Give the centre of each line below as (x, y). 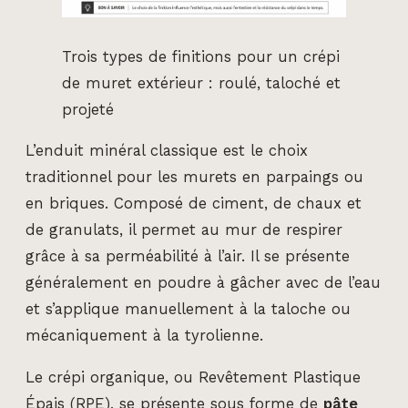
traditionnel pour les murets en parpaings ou (194, 178)
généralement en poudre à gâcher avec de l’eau (203, 283)
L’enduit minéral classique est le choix (167, 151)
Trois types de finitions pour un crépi (201, 56)
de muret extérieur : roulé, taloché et (201, 83)
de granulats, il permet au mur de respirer (184, 230)
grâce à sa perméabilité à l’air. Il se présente (188, 257)
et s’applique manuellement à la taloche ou (188, 310)
